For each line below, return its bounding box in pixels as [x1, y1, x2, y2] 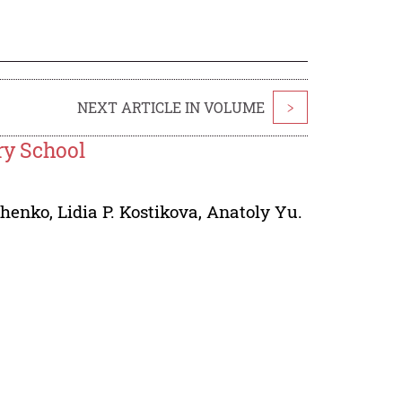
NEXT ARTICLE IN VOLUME [76, 97, 265, 117]
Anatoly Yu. [206, 199, 303, 223]
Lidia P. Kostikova [57, 199, 199, 223]
